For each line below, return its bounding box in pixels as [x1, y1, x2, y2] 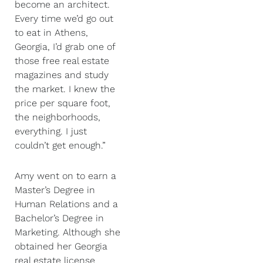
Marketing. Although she [15, 226, 120, 238]
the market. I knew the [15, 83, 115, 95]
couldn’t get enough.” [15, 139, 106, 151]
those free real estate [15, 55, 109, 66]
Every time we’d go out [15, 12, 113, 24]
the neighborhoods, [15, 111, 100, 123]
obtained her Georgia [15, 240, 107, 252]
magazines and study [15, 69, 109, 80]
